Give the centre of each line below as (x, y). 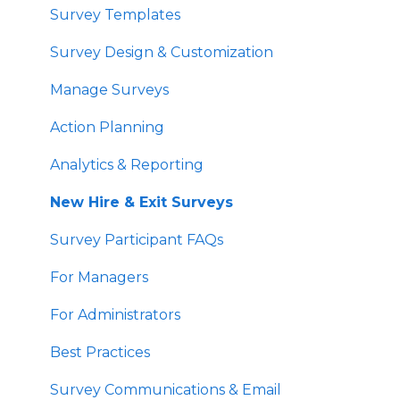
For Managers (99, 277)
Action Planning (107, 127)
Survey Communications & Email (166, 389)
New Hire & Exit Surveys (142, 202)
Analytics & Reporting (127, 164)
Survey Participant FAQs (137, 239)
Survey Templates (115, 14)
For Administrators (115, 314)
